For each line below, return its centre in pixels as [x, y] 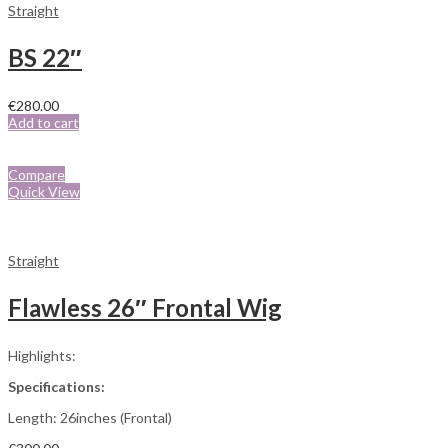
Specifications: [56, 387]
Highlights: [42, 356]
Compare [36, 175]
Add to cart [43, 123]
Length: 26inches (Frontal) [90, 418]
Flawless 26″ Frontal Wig [145, 308]
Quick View [44, 192]
